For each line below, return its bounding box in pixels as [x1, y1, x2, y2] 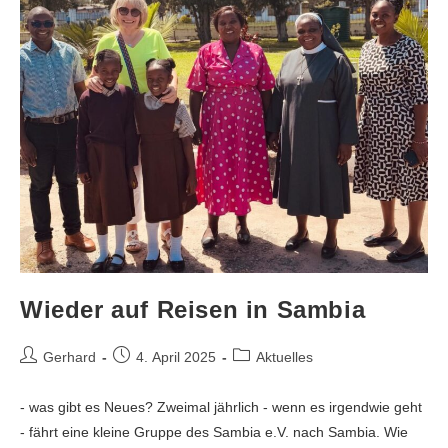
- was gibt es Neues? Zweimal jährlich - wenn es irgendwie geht [20, 398, 422, 415]
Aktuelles [256, 348, 313, 365]
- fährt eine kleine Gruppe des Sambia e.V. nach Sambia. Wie [20, 423, 408, 440]
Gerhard [43, 348, 96, 365]
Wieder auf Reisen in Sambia [20, 295, 366, 323]
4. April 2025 [136, 348, 216, 365]
